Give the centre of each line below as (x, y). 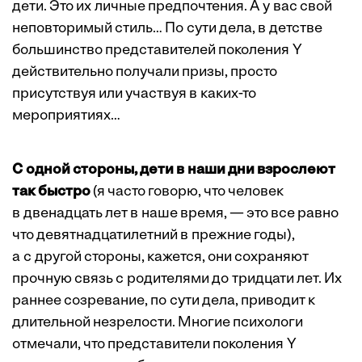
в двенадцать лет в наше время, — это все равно (175, 214)
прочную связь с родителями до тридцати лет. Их (177, 280)
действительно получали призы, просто (145, 73)
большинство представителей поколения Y (157, 51)
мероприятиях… (66, 116)
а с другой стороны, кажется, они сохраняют (160, 258)
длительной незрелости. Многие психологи (158, 323)
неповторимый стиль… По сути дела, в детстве (167, 29)
